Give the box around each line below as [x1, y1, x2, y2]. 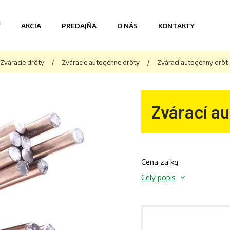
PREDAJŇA [62, 22, 97, 30]
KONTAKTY [158, 22, 195, 30]
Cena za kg [141, 157, 179, 166]
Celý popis [141, 172, 176, 182]
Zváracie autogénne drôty [62, 58, 140, 66]
